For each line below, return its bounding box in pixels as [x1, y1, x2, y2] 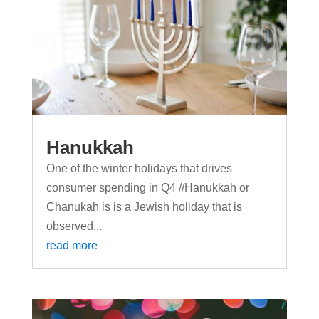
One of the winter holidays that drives [46, 162, 232, 175]
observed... [46, 220, 102, 233]
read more [46, 239, 98, 252]
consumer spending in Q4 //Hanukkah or [46, 182, 249, 194]
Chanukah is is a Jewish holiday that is [46, 201, 242, 214]
